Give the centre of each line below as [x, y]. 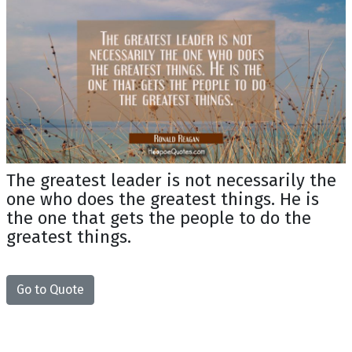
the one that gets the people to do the [159, 218]
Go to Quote [50, 289]
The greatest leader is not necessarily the [171, 180]
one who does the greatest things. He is [163, 199]
